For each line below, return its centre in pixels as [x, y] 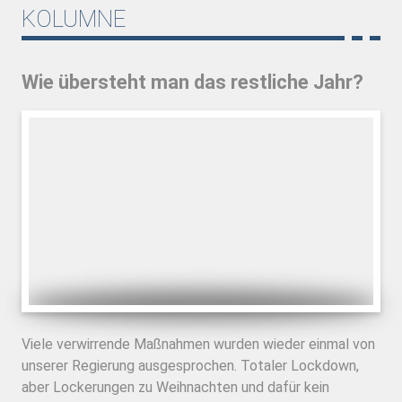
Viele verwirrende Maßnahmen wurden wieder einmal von [198, 344]
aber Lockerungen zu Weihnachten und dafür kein [175, 387]
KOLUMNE [74, 18]
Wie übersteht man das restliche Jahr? [192, 82]
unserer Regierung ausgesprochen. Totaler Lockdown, [190, 365]
